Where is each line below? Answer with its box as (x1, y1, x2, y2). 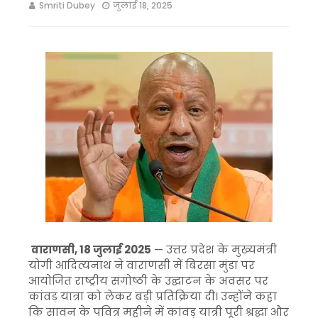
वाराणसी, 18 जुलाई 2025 (31, 242, 151, 257)
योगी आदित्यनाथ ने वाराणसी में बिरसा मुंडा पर (28, 258, 255, 273)
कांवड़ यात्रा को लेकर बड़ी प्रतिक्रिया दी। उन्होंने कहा (28, 289, 277, 304)
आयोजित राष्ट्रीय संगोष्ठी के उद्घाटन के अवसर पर (28, 273, 268, 288)
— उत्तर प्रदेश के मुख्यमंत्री (151, 242, 277, 257)
